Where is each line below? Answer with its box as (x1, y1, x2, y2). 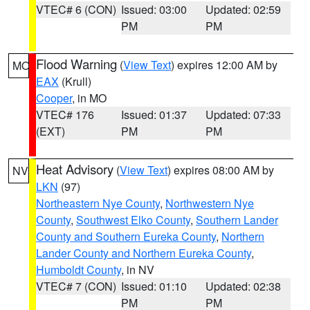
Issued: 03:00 (120, 1, 187, 17)
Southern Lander (196, 212, 278, 228)
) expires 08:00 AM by (167, 162, 274, 178)
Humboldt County (36, 262, 121, 277)
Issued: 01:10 (120, 278, 187, 294)
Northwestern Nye (165, 195, 254, 211)
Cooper (36, 90, 72, 106)
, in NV (121, 262, 154, 277)
